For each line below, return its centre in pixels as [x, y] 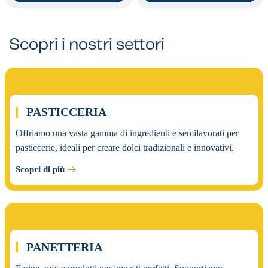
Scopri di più [40, 169]
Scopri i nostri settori [87, 46]
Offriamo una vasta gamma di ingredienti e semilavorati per [127, 133]
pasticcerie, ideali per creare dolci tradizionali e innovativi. [125, 148]
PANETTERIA [63, 247]
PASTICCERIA [65, 112]
